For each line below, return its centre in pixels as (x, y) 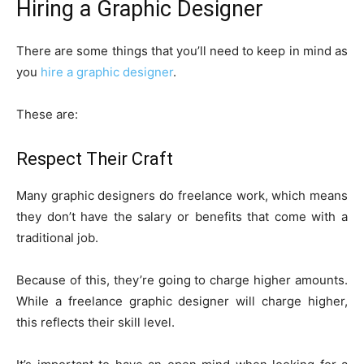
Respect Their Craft (95, 159)
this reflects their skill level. (95, 323)
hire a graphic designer (107, 72)
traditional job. (57, 238)
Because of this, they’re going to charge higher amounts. (182, 280)
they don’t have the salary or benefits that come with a (182, 217)
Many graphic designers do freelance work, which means (182, 196)
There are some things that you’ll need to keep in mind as (182, 51)
